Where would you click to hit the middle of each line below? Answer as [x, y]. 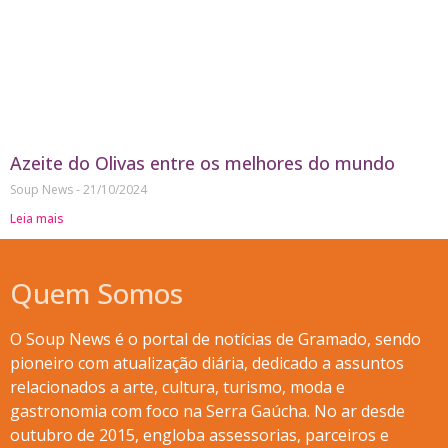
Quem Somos [96, 293]
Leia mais [37, 219]
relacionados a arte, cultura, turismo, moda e [177, 387]
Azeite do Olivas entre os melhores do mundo [202, 163]
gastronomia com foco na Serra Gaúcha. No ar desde [207, 411]
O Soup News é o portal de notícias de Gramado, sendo [215, 339]
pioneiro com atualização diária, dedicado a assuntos [207, 363]
